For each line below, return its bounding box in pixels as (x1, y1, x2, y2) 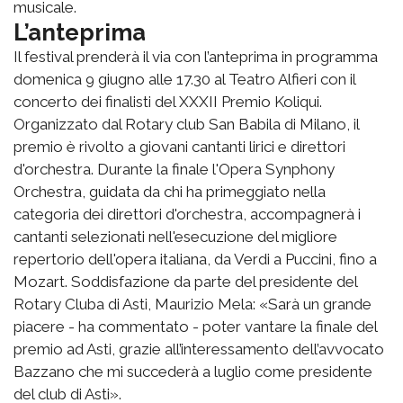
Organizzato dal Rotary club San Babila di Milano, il (13, 115, 359, 134)
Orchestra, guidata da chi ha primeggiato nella (13, 183, 326, 201)
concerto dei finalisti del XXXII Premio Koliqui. (13, 93, 322, 112)
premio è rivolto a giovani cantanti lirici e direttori (13, 138, 345, 157)
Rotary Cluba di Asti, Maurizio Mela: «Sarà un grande (13, 295, 372, 314)
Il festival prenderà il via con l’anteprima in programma (13, 48, 378, 67)
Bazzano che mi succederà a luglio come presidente (13, 363, 372, 381)
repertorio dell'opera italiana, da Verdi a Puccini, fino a (13, 250, 377, 269)
